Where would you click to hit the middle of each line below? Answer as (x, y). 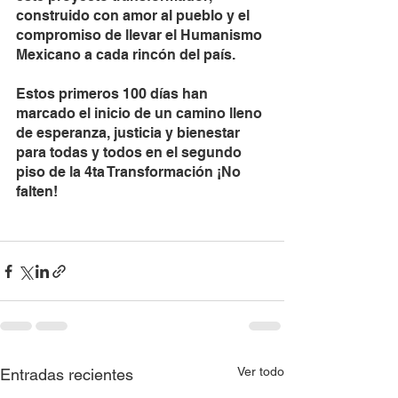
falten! (39, 192)
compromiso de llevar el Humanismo (141, 36)
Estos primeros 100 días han (114, 94)
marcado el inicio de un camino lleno (141, 114)
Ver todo (261, 372)
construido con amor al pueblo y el (135, 16)
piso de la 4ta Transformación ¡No (130, 172)
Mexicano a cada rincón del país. (127, 55)
